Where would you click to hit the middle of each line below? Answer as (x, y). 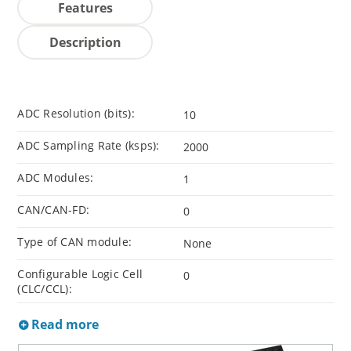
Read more (64, 325)
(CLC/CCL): (45, 289)
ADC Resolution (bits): (76, 114)
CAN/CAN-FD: (54, 210)
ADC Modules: (56, 178)
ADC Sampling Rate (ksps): (89, 146)
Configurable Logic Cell (80, 274)
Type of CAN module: (75, 242)
